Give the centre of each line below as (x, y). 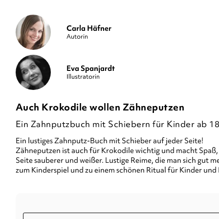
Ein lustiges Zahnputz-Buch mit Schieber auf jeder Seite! (109, 141)
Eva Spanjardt (90, 68)
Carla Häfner (89, 28)
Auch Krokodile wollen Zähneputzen (100, 107)
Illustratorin (83, 76)
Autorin (77, 36)
